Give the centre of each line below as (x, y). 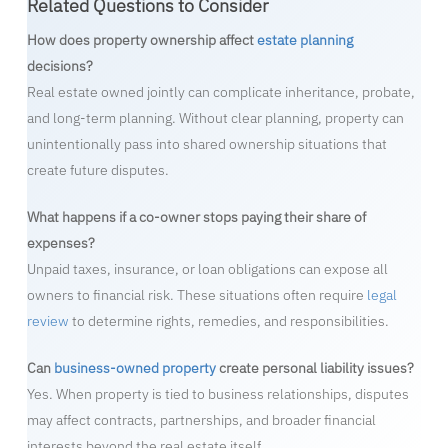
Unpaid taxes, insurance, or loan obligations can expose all (207, 269)
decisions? (59, 66)
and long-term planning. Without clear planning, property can (215, 118)
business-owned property (134, 368)
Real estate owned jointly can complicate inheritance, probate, (220, 92)
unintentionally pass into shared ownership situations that (206, 144)
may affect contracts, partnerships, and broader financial (201, 420)
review (47, 321)
